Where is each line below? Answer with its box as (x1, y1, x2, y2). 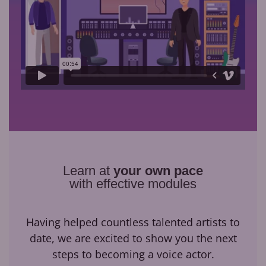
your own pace (113, 163, 203, 178)
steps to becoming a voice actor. (52, 246, 214, 261)
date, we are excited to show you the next (29, 230, 237, 245)
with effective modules (69, 176, 197, 191)
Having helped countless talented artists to (26, 214, 240, 229)
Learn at (63, 163, 113, 178)
